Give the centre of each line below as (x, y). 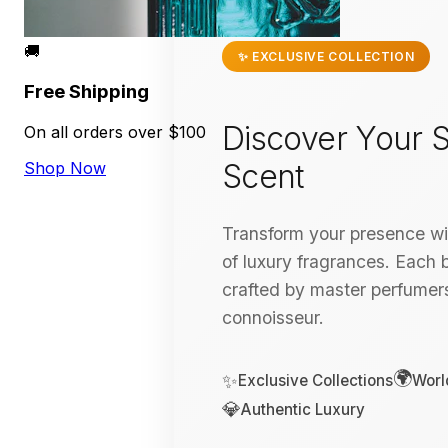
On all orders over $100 (115, 131)
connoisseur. (273, 318)
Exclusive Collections (315, 381)
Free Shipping (86, 92)
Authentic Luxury (303, 409)
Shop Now (65, 167)
